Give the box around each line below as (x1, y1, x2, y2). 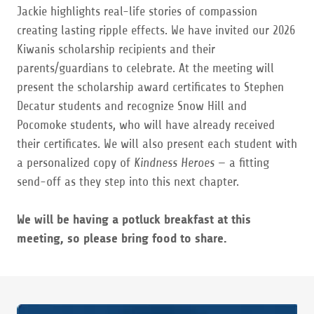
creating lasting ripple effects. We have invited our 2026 (17, 23, 295, 37)
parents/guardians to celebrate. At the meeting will (17, 61, 274, 75)
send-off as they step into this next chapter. (17, 175, 239, 189)
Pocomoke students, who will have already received (17, 118, 275, 132)
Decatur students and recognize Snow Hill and (17, 99, 247, 113)
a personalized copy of (17, 156, 134, 170)
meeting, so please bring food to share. (17, 231, 227, 245)
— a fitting (214, 156, 269, 170)
